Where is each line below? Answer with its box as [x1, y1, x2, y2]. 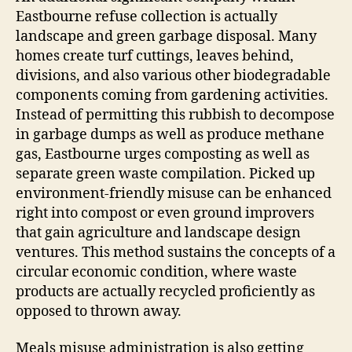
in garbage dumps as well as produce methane [16, 125, 324, 144]
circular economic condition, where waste [16, 262, 297, 281]
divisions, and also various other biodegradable [16, 66, 331, 85]
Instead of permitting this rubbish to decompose [16, 105, 335, 124]
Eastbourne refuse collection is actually [16, 7, 277, 26]
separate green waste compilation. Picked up [16, 164, 315, 183]
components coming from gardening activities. [16, 86, 328, 104]
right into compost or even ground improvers [16, 203, 314, 222]
